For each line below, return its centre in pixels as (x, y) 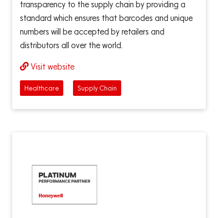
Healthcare (42, 88)
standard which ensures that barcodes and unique (106, 18)
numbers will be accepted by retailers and (92, 32)
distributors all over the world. (71, 45)
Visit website (53, 67)
